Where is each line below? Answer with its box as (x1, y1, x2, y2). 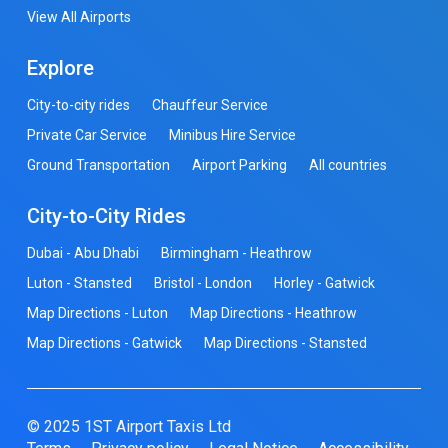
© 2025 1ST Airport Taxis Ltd (26, 417, 231, 437)
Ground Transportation (26, 157, 170, 174)
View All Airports (26, 9, 131, 26)
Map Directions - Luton (26, 305, 168, 322)
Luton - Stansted (26, 275, 132, 292)
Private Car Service (26, 127, 147, 144)
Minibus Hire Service (168, 127, 296, 144)
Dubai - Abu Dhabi (26, 245, 139, 262)
